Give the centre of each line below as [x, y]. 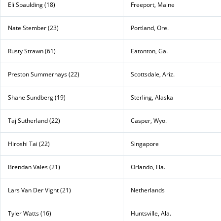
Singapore [145, 144]
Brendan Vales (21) [34, 167]
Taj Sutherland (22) [34, 120]
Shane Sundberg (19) [37, 97]
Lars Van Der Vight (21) [39, 190]
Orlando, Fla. [148, 167]
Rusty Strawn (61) [32, 51]
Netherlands [148, 190]
